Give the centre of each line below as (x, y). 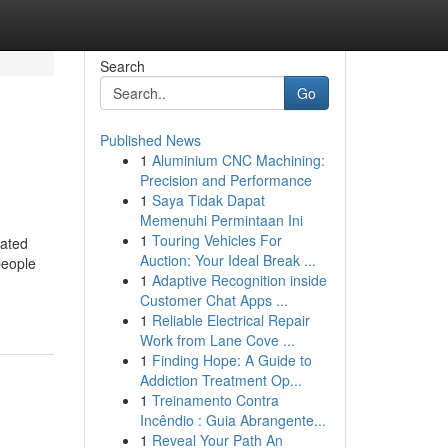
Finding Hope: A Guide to (231, 360)
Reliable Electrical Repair (230, 320)
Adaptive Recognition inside (239, 280)
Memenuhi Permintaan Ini (221, 220)
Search (122, 66)
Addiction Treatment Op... (220, 380)
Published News (150, 140)
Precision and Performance (225, 180)
